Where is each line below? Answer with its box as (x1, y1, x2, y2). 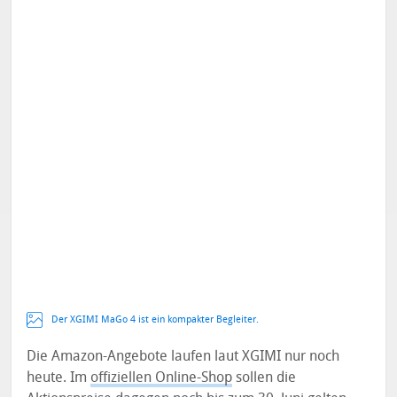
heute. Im (27, 369, 91, 386)
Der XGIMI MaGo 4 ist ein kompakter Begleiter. (51, 314, 260, 326)
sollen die (232, 369, 297, 386)
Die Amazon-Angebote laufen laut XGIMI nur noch (27, 347, 340, 365)
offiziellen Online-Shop (90, 369, 233, 386)
